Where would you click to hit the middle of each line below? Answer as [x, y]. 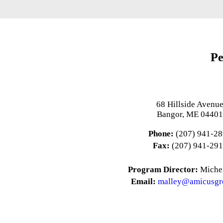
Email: [144, 181]
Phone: [161, 134]
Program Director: [163, 169]
